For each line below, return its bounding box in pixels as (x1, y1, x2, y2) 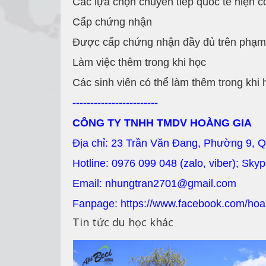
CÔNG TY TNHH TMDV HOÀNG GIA (72, 117, 252, 129)
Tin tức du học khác (72, 215, 173, 230)
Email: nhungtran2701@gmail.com (72, 178, 236, 190)
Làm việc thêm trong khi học (72, 56, 206, 69)
